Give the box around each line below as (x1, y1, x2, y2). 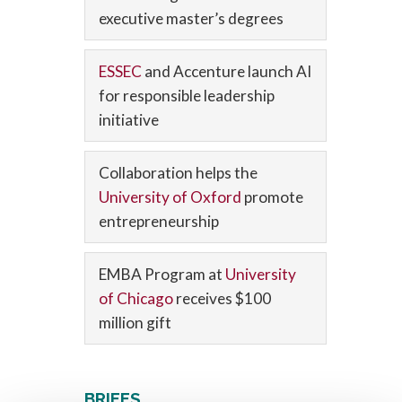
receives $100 (176, 289, 271, 308)
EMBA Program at (99, 265, 225, 284)
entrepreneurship (99, 212, 219, 231)
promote (244, 188, 303, 206)
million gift (99, 313, 171, 332)
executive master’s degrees (99, 9, 284, 28)
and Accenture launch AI (144, 62, 311, 81)
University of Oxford (99, 188, 244, 206)
